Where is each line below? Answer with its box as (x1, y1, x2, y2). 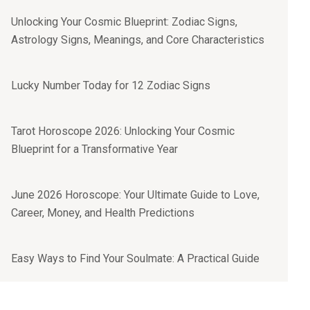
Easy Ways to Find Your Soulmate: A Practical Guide (11, 252, 259, 265)
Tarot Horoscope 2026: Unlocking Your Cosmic (11, 125, 235, 138)
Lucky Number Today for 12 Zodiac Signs (11, 79, 210, 92)
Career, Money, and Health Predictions (11, 206, 194, 219)
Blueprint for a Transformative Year (11, 143, 178, 156)
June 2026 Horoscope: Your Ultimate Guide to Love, (11, 188, 259, 201)
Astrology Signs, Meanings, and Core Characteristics (11, 33, 264, 46)
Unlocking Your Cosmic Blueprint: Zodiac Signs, (11, 15, 237, 28)
